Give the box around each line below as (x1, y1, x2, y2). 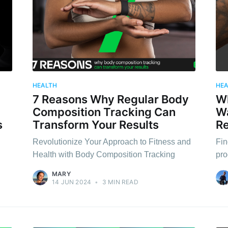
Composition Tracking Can (33, 105, 176, 119)
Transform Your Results (33, 118, 159, 131)
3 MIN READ (100, 178, 138, 186)
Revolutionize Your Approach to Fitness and (33, 137, 191, 147)
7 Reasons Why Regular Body (33, 92, 189, 106)
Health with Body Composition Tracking (33, 150, 175, 159)
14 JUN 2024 (52, 178, 92, 186)
